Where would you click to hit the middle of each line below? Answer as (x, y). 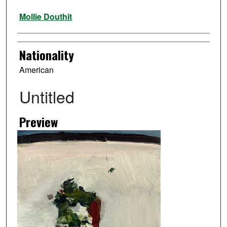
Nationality (46, 55)
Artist (30, 11)
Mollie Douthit (45, 17)
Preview (38, 122)
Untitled (47, 97)
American (36, 70)
